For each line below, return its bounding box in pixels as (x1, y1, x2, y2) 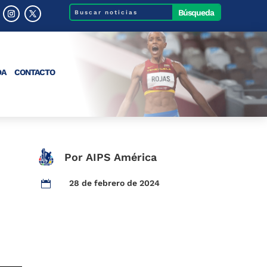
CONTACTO (14, 67, 55, 77)
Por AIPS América (64, 150, 157, 163)
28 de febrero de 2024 (69, 178, 160, 188)
